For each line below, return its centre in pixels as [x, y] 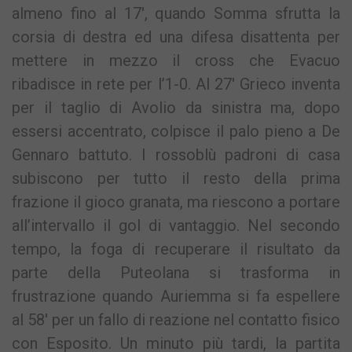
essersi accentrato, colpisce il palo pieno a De [176, 132]
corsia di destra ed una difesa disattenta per [176, 37]
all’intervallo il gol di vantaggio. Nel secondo [176, 226]
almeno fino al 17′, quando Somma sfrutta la [176, 14]
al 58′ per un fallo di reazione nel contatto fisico [176, 320]
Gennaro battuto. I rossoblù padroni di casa [176, 155]
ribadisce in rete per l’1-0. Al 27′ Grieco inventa [176, 84]
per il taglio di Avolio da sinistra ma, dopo [176, 108]
